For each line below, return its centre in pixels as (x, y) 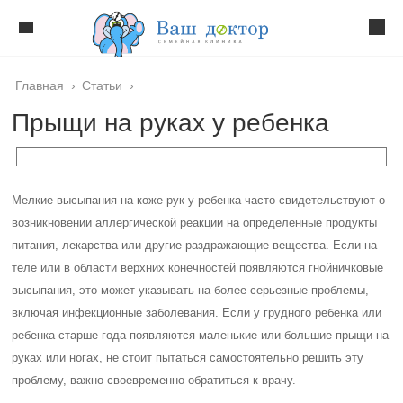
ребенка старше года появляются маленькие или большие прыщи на (201, 335)
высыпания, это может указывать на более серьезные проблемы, (191, 290)
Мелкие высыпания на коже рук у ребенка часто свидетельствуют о (199, 200)
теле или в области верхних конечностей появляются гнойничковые (198, 268)
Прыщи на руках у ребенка (171, 123)
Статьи (103, 85)
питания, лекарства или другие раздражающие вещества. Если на (195, 245)
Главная (40, 85)
